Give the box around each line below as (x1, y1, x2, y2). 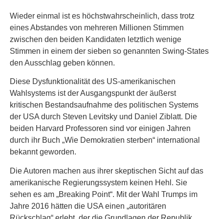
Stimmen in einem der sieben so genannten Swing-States (10, 46, 209, 55)
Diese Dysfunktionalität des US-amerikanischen (10, 77, 175, 86)
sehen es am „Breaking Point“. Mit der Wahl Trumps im (10, 190, 197, 198)
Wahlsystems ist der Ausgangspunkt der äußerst (10, 89, 176, 98)
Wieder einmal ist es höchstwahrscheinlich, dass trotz (10, 11, 195, 20)
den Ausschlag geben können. (10, 58, 115, 67)
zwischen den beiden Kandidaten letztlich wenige (10, 35, 181, 44)
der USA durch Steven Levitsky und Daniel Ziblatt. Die (10, 112, 197, 121)
